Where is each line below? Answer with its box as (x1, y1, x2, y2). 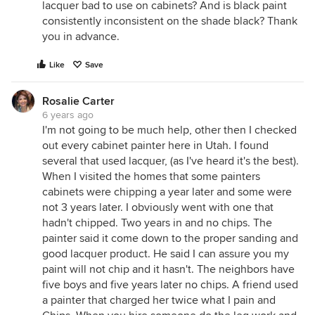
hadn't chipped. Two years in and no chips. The (42, 216, 272, 230)
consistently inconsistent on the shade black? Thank (42, 14, 297, 28)
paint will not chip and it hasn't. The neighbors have (42, 262, 295, 276)
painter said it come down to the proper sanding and (42, 231, 298, 245)
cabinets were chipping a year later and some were (42, 185, 292, 199)
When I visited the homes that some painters (42, 169, 260, 184)
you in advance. (42, 30, 120, 44)
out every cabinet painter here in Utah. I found (42, 139, 269, 153)
